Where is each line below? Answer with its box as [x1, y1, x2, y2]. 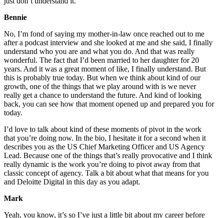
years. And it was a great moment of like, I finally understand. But [4, 65, 206, 73]
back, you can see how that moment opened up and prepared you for [4, 100, 214, 109]
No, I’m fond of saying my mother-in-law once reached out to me [4, 30, 204, 38]
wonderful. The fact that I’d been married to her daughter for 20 [4, 56, 199, 65]
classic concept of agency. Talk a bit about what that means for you [4, 169, 209, 178]
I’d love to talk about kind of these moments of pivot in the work [4, 125, 201, 134]
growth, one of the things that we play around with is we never [4, 82, 196, 91]
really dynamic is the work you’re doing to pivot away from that [4, 160, 200, 169]
